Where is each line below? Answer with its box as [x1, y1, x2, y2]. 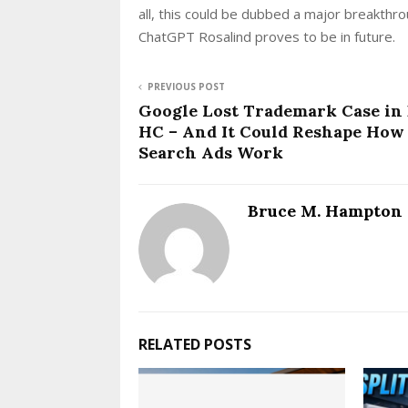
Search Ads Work [138, 141, 283, 163]
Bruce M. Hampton [248, 199, 403, 221]
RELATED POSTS [138, 333, 251, 354]
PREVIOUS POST [148, 79, 225, 93]
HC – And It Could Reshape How [138, 120, 404, 142]
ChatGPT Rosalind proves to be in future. [138, 26, 395, 46]
